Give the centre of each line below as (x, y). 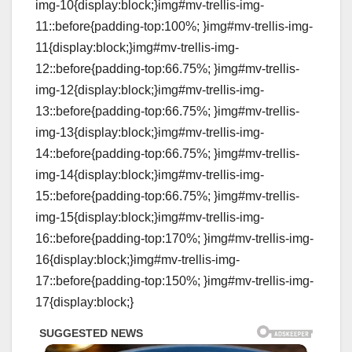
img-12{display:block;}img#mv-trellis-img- (150, 90)
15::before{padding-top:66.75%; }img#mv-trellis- (167, 196)
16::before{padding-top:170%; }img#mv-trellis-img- (174, 238)
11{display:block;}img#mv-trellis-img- (137, 47)
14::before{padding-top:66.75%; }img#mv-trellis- (167, 153)
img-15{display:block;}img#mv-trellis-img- (150, 217)
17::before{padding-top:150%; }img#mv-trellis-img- (174, 280)
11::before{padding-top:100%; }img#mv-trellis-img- (174, 26)
